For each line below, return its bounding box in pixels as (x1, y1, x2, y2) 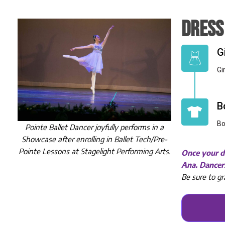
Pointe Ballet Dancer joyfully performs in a (25, 122, 164, 132)
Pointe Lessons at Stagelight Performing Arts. (18, 146, 170, 156)
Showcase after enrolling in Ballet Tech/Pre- (21, 134, 167, 144)
